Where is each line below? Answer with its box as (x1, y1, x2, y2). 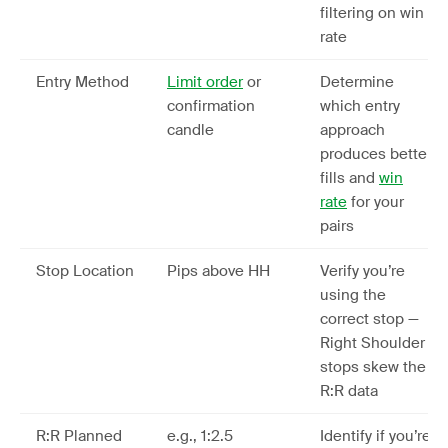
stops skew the (320, 357, 426, 377)
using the (320, 285, 386, 305)
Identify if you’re (320, 426, 431, 446)
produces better (320, 144, 432, 164)
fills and (320, 168, 379, 188)
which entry (320, 96, 400, 116)
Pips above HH (167, 261, 270, 281)
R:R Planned (36, 426, 122, 446)
